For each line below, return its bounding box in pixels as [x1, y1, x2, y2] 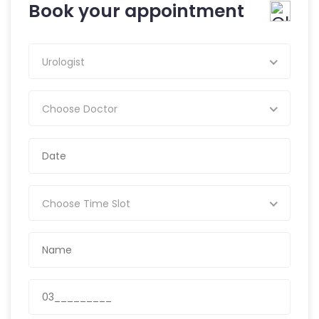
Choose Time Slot [42, 197, 130, 211]
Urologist [42, 55, 85, 69]
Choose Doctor [42, 102, 117, 116]
